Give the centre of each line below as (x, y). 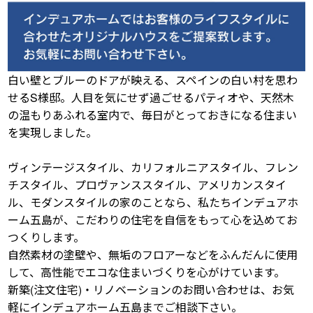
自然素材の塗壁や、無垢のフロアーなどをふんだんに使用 (153, 254)
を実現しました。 (53, 132)
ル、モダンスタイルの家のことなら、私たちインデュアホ (153, 202)
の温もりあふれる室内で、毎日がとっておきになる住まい (153, 115)
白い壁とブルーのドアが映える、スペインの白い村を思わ (153, 80)
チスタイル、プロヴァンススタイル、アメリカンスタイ (147, 184)
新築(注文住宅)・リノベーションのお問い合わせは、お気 (151, 289)
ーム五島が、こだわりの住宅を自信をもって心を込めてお (153, 219)
